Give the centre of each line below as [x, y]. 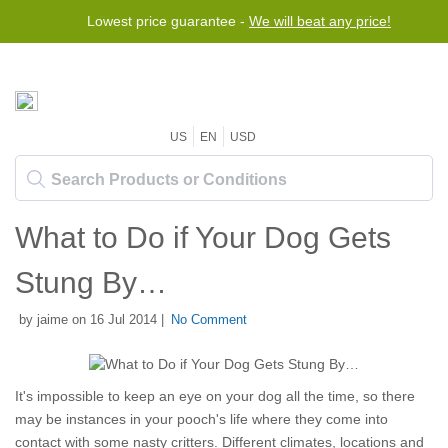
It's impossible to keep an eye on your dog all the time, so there [215, 396]
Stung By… [91, 282]
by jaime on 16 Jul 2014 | [89, 319]
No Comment [209, 319]
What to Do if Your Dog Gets [203, 237]
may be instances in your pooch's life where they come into [201, 419]
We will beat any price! [320, 21]
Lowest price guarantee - [168, 21]
